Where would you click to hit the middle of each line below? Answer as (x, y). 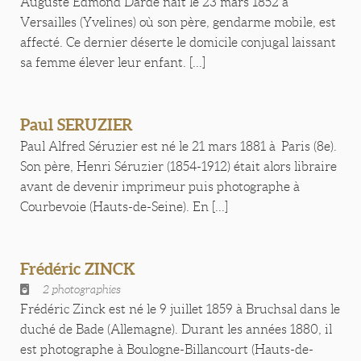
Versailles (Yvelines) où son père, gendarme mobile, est (178, 22)
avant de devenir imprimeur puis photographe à (161, 187)
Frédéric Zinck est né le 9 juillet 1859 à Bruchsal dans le (180, 309)
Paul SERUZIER (77, 124)
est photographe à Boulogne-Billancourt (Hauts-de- (167, 349)
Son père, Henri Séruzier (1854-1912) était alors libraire (178, 166)
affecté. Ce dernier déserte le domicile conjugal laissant (178, 42)
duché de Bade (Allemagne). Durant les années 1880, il (176, 329)
